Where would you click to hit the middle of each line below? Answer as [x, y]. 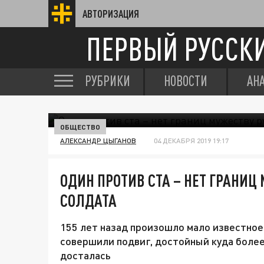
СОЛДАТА [88, 200]
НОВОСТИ [186, 81]
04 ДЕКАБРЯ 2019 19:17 [191, 141]
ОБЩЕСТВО [80, 127]
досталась [85, 255]
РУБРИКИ [108, 81]
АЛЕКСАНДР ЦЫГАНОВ [98, 141]
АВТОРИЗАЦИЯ [111, 14]
